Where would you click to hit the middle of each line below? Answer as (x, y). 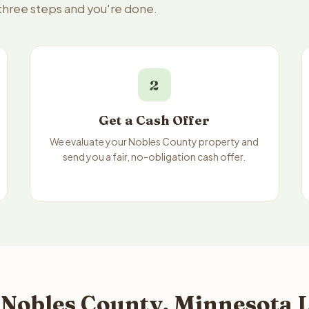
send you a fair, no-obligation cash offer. (154, 157)
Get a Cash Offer (154, 120)
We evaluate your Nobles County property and (154, 141)
